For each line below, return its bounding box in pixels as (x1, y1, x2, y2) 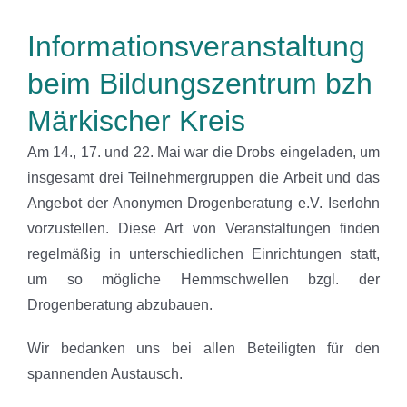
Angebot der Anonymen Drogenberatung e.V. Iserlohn (27, 195, 380, 211)
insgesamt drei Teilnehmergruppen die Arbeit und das (27, 170, 380, 185)
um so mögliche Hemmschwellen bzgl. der (27, 272, 380, 287)
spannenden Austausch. (27, 366, 183, 382)
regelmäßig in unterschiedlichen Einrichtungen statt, (27, 246, 380, 262)
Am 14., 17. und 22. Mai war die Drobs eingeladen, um (27, 144, 380, 160)
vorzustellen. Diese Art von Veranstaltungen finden (27, 221, 380, 236)
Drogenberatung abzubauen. (27, 297, 213, 313)
